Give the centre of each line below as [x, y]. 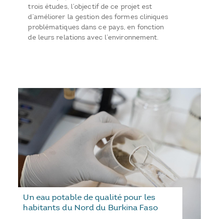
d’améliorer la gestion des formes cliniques [98, 17]
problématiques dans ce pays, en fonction [96, 27]
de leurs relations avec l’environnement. [93, 38]
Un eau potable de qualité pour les [89, 197]
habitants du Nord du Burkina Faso [90, 207]
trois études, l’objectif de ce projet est [90, 7]
